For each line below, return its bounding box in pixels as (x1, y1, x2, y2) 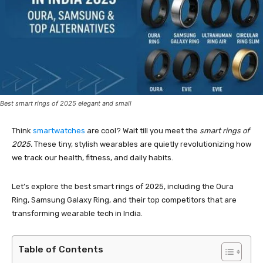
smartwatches (33, 126, 85, 135)
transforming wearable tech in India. (12, 209, 143, 218)
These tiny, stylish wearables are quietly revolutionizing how (32, 140, 251, 149)
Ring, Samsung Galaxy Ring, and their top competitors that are (12, 195, 237, 204)
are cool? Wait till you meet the (85, 126, 200, 135)
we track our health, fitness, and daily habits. (12, 153, 173, 162)
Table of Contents (18, 243, 103, 255)
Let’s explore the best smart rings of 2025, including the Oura (12, 182, 234, 191)
